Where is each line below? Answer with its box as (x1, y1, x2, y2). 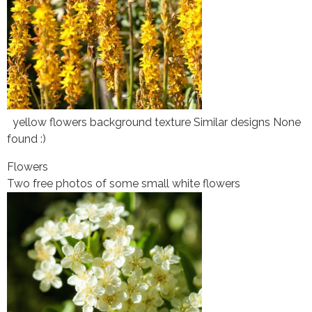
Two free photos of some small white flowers (7, 176, 240, 190)
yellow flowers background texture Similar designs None (7, 115, 301, 129)
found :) (7, 132, 46, 146)
